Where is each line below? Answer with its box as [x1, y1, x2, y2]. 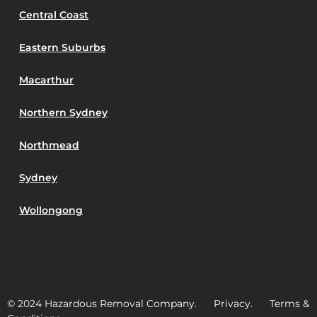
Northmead [18, 139, 79, 152]
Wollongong [18, 204, 83, 217]
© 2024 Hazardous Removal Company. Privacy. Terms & [7, 296, 309, 310]
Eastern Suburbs [18, 41, 105, 54]
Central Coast [18, 8, 88, 22]
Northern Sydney [18, 106, 108, 120]
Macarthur [18, 74, 74, 87]
